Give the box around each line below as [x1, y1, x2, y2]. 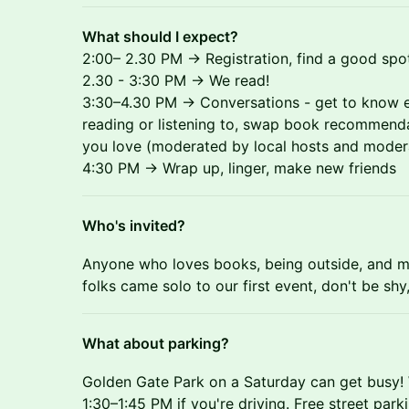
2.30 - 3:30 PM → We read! [82, 71, 269, 89]
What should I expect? [82, 27, 238, 46]
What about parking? [82, 334, 229, 352]
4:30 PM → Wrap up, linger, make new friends [82, 159, 396, 177]
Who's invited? [82, 216, 185, 235]
